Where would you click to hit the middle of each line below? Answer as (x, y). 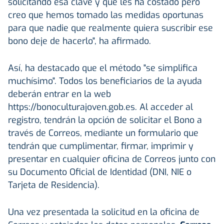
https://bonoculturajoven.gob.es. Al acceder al (100, 107)
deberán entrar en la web (59, 94)
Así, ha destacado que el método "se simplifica (103, 68)
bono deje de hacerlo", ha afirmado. (79, 41)
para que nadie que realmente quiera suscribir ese (110, 28)
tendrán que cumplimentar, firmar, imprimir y (101, 146)
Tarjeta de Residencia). (54, 185)
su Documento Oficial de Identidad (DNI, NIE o (100, 172)
